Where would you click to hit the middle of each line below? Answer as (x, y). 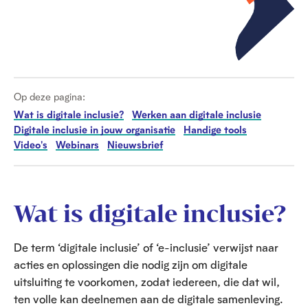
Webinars (77, 145)
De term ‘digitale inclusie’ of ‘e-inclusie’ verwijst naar (146, 247)
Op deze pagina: (49, 97)
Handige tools (215, 130)
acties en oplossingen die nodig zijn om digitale (131, 265)
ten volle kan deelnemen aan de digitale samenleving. (148, 299)
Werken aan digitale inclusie (197, 115)
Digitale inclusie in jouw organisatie (95, 130)
